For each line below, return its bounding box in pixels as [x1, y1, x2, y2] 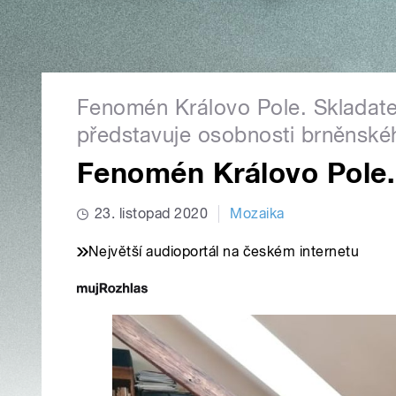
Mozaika [230, 205, 285, 223]
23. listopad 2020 [95, 205, 209, 223]
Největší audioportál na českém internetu [88, 243, 360, 261]
